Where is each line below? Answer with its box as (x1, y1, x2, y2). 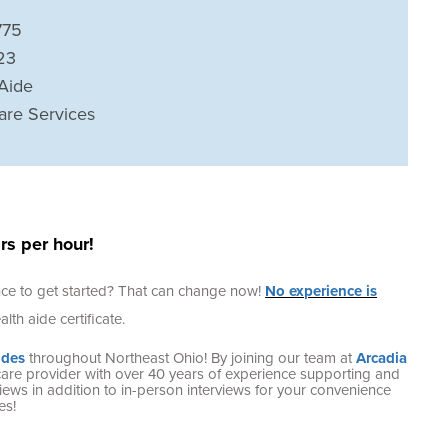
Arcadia (356, 346, 408, 369)
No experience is (265, 279, 378, 302)
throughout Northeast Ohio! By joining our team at (29, 346, 353, 368)
